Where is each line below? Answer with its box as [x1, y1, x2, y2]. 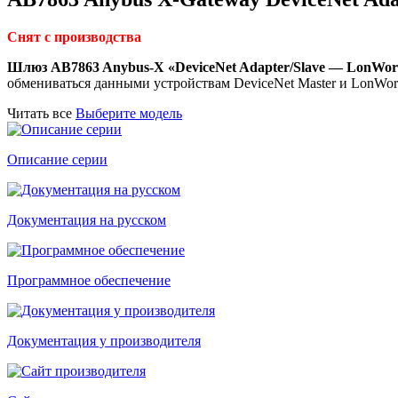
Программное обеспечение [7, 272, 171, 288]
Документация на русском [7, 211, 166, 227]
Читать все [7, 105, 72, 121]
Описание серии [7, 151, 107, 167]
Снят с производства [7, 28, 141, 44]
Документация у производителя [7, 332, 201, 348]
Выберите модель [76, 105, 182, 121]
